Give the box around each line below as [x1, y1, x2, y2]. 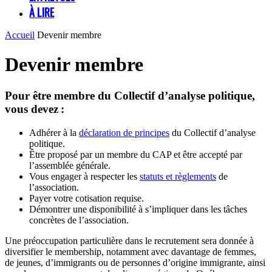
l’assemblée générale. [29, 160, 110, 171]
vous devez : [5, 102, 64, 115]
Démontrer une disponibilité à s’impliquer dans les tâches [29, 203, 247, 214]
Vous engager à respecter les [29, 171, 140, 182]
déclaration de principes [79, 127, 169, 138]
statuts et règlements [140, 171, 216, 182]
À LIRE [29, 4, 54, 20]
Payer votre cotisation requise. [29, 192, 144, 203]
